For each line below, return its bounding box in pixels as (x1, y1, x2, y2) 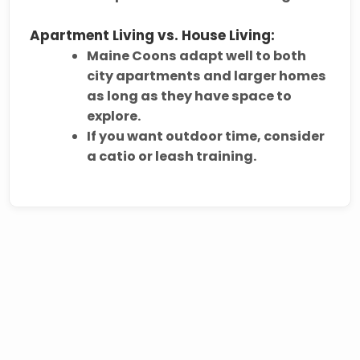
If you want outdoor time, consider (87, 126, 325, 145)
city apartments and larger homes (87, 66, 327, 85)
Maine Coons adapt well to (87, 46, 274, 65)
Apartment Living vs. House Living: (30, 25, 276, 45)
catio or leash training (99, 146, 254, 166)
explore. (87, 106, 141, 125)
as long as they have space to (87, 86, 292, 105)
